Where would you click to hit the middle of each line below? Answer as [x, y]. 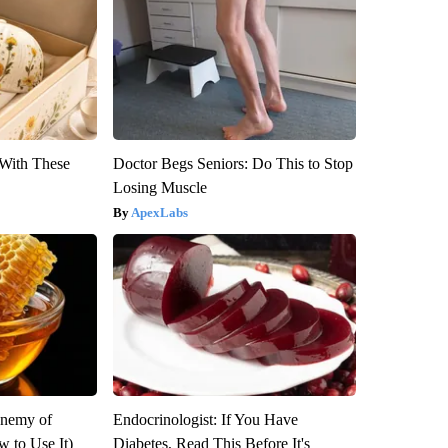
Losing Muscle [159, 188]
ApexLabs [159, 213]
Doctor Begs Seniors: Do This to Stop [232, 164]
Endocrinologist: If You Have [205, 420]
